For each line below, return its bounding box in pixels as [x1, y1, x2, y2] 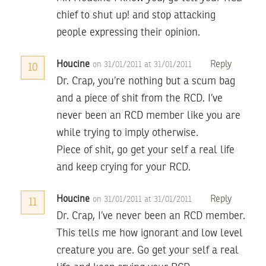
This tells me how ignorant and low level [56, 227, 243, 239]
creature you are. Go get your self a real [56, 245, 239, 256]
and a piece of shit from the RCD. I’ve [56, 93, 223, 104]
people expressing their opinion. [56, 27, 200, 38]
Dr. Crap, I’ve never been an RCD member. [56, 210, 245, 221]
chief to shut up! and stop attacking [56, 9, 216, 21]
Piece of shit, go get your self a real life [56, 144, 235, 156]
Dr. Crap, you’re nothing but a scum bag [56, 75, 235, 87]
